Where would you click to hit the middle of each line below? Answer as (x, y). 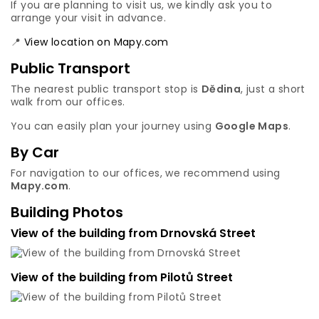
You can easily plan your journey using (113, 126)
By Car (35, 152)
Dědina (221, 89)
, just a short (273, 89)
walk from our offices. (68, 102)
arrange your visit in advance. (88, 18)
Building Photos (67, 212)
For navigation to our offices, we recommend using (146, 173)
